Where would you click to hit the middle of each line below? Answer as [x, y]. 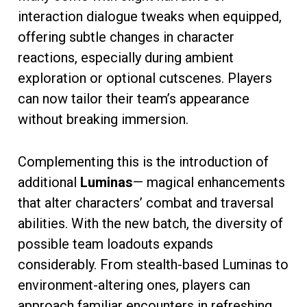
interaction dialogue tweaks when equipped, [150, 16]
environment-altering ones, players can [134, 285]
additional [49, 182]
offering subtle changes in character [126, 37]
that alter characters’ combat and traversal [146, 202]
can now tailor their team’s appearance [134, 98]
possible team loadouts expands [115, 244]
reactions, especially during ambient [126, 57]
